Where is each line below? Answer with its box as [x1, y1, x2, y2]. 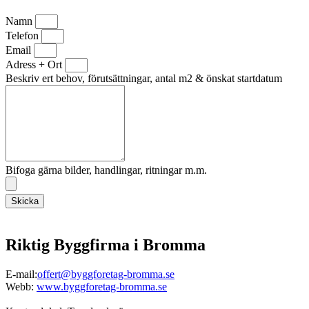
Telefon [6, 29, 41, 41]
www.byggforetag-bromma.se [37, 280, 167, 292]
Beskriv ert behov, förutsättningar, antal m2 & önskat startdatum [6, 72, 282, 84]
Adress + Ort [6, 58, 65, 70]
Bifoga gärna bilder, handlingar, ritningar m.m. [6, 163, 207, 176]
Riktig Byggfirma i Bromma [6, 235, 206, 254]
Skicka [11, 195, 39, 206]
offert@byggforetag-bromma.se [37, 268, 175, 280]
